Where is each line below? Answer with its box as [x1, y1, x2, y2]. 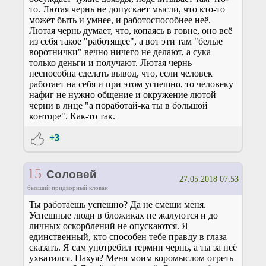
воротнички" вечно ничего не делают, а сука [29, 46, 211, 57]
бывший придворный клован [27, 183, 108, 191]
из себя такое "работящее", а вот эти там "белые [29, 36, 223, 46]
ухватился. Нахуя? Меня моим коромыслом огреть [29, 252, 233, 263]
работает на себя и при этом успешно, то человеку [29, 78, 233, 89]
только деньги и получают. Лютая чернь [29, 57, 192, 68]
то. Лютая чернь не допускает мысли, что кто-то [29, 4, 225, 14]
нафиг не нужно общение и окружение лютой [29, 89, 216, 100]
